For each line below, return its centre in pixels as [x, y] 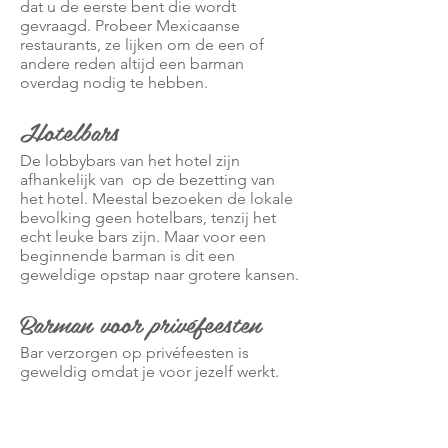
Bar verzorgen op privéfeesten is [134, 352]
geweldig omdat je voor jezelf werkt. [149, 371]
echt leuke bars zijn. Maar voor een [143, 236]
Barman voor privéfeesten [140, 323]
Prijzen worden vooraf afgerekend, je [150, 390]
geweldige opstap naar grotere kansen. [159, 274]
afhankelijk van [72, 179]
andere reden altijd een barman [132, 63]
